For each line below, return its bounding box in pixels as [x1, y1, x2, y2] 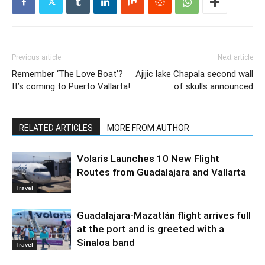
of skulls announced [174, 81, 253, 92]
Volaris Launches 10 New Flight [77, 153, 219, 165]
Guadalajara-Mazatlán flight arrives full [77, 209, 251, 222]
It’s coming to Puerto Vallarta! [12, 81, 130, 92]
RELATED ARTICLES [19, 123, 93, 133]
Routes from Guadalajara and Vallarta [77, 166, 246, 179]
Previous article [12, 53, 61, 62]
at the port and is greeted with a [77, 223, 224, 235]
